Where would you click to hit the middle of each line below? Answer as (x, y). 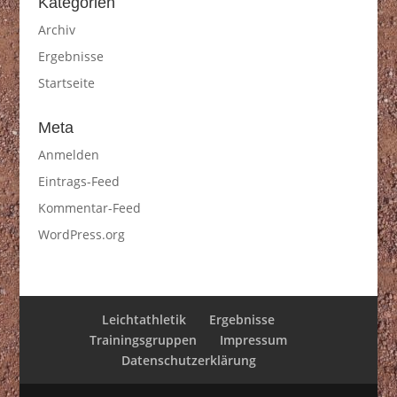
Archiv (56, 30)
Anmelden (68, 155)
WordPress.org (81, 234)
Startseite (66, 83)
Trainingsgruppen (144, 340)
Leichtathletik (144, 319)
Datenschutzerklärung (188, 360)
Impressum (254, 340)
